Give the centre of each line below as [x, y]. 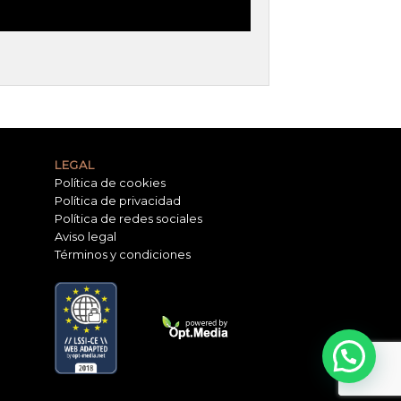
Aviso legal [85, 236]
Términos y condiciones [123, 254]
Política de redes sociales [128, 218]
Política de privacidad [118, 200]
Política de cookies [110, 182]
